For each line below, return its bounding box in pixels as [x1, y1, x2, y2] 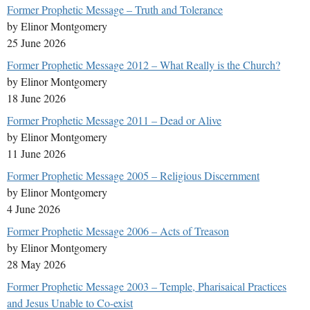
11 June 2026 [7, 146, 66, 161]
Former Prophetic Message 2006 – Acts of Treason [7, 224, 229, 239]
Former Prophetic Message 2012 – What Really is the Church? [7, 57, 280, 73]
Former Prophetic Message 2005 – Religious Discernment [7, 168, 259, 183]
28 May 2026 [7, 257, 66, 272]
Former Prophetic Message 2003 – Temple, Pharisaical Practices [7, 279, 286, 294]
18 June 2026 [7, 91, 66, 106]
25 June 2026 [7, 35, 66, 51]
